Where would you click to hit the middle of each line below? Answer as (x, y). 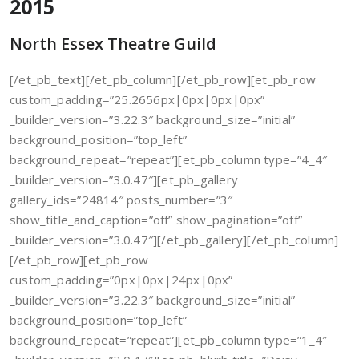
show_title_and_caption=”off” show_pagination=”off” (156, 220)
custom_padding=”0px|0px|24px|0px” (121, 280)
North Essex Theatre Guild (113, 44)
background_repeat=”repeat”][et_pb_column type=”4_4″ (169, 159)
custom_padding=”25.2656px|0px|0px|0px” (137, 99)
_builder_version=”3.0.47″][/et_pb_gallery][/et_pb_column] (174, 240)
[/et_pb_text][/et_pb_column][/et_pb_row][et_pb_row (163, 79)
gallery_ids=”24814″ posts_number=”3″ (121, 200)
